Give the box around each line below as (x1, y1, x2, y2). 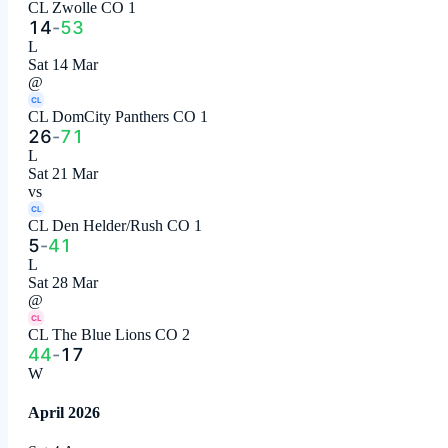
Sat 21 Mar (28, 164, 98, 182)
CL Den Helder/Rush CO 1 (28, 216, 202, 234)
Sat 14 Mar (28, 55, 98, 73)
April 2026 (28, 403, 100, 421)
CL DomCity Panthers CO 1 (28, 107, 208, 125)
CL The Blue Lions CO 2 (28, 325, 190, 343)
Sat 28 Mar (28, 273, 98, 291)
